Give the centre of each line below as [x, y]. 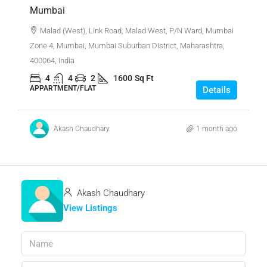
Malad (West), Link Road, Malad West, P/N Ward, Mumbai [137, 31]
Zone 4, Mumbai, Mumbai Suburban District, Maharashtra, [127, 46]
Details [217, 90]
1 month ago [217, 128]
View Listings [90, 208]
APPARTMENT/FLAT [63, 89]
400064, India [52, 61]
